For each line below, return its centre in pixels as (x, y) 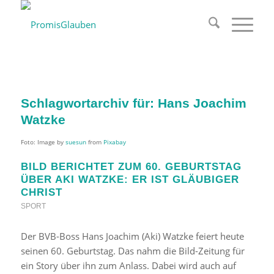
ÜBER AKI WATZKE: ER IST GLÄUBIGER (130, 179)
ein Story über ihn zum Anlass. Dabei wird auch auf (128, 265)
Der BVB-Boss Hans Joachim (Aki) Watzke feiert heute (132, 236)
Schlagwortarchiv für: (89, 103)
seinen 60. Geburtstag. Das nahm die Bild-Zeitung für (132, 251)
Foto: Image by (43, 142)
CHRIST (41, 192)
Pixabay (114, 142)
